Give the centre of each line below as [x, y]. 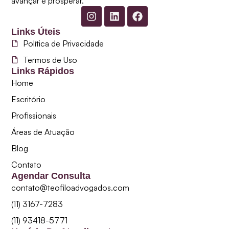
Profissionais [34, 115]
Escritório [29, 99]
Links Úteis [36, 31]
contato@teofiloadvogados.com [71, 187]
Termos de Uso [50, 60]
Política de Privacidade [63, 43]
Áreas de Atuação [43, 132]
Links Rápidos [43, 71]
